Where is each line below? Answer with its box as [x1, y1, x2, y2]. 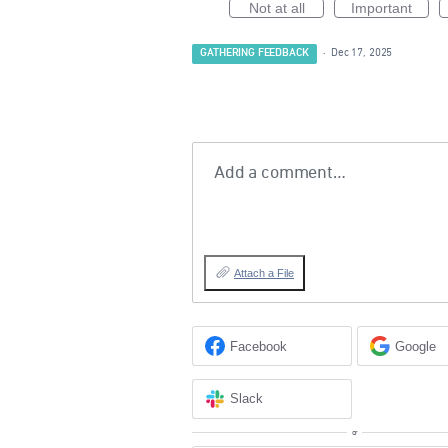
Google [395, 338, 437, 354]
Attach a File [234, 267, 294, 280]
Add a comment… [214, 164, 346, 183]
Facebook [230, 338, 288, 354]
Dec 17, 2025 [331, 47, 393, 59]
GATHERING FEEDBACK [200, 47, 309, 61]
